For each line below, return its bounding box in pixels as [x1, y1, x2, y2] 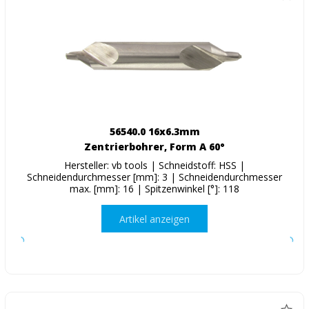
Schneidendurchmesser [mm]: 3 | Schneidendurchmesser [27, 170, 282, 184]
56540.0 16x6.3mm [109, 125, 200, 139]
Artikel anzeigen [119, 212, 190, 226]
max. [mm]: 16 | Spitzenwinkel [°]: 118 [70, 182, 239, 196]
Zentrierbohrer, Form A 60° [84, 140, 225, 154]
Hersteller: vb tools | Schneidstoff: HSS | [64, 159, 245, 172]
